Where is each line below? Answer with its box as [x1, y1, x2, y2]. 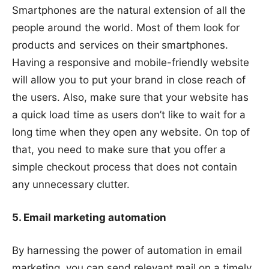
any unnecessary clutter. [12, 178, 130, 190]
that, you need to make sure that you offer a [12, 143, 226, 156]
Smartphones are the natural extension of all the [12, 4, 246, 16]
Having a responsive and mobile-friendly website [12, 56, 249, 68]
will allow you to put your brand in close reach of [12, 73, 246, 86]
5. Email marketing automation [12, 211, 166, 223]
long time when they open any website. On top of [12, 125, 250, 138]
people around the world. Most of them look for [12, 21, 240, 34]
